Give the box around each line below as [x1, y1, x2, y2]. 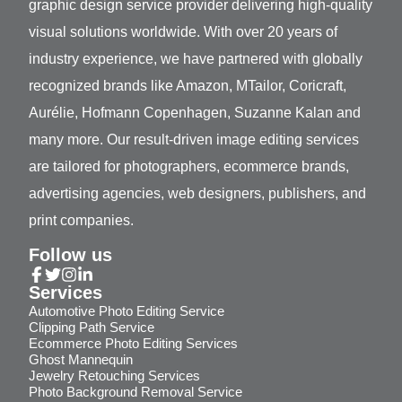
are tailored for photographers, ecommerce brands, [29, 158, 349, 174]
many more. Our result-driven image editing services [29, 131, 359, 147]
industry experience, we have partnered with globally [29, 50, 363, 66]
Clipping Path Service [29, 319, 154, 335]
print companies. [29, 212, 134, 228]
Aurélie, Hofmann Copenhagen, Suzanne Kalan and [29, 104, 361, 120]
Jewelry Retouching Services [29, 367, 200, 383]
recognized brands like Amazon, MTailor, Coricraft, [29, 77, 346, 93]
